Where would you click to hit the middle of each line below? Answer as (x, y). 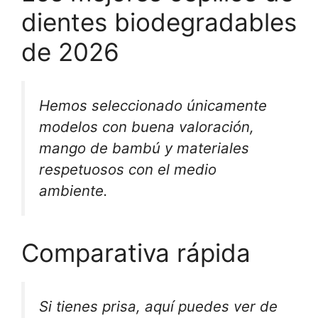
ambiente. (73, 191)
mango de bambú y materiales (144, 148)
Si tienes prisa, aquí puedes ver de (158, 306)
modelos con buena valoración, (147, 127)
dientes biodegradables (159, 22)
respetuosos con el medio (128, 169)
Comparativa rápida (136, 252)
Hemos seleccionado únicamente (153, 105)
